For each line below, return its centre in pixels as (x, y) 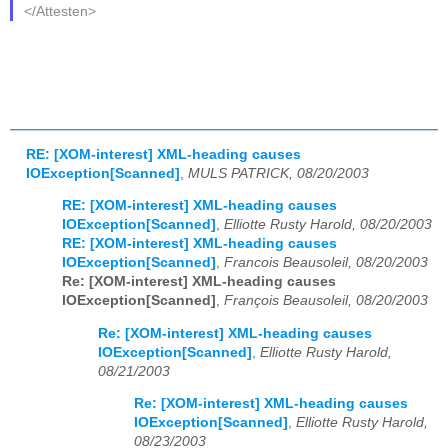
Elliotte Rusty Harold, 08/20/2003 (328, 225)
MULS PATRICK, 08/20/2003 (278, 173)
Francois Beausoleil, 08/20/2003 (326, 263)
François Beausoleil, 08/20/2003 (326, 301)
